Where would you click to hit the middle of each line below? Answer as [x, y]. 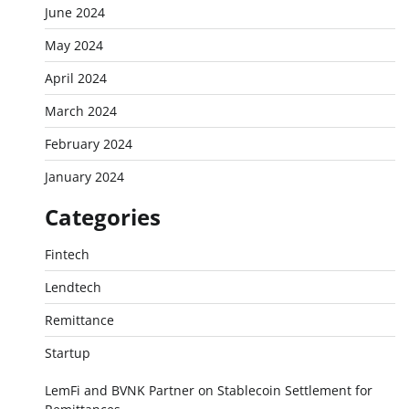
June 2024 [74, 12]
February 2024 [88, 144]
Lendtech [73, 287]
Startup [67, 353]
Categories [102, 217]
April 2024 [75, 78]
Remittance [79, 320]
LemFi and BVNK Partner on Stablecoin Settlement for [208, 390]
